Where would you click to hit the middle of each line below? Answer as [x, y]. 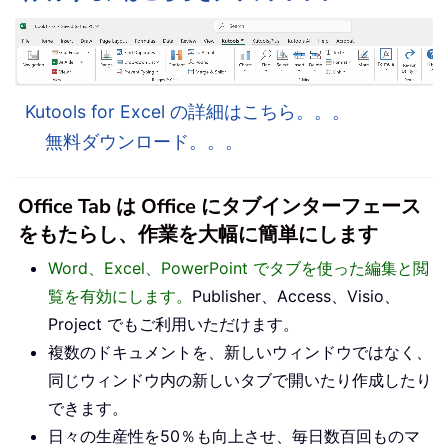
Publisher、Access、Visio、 [296, 295]
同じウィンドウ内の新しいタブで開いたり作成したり [240, 379]
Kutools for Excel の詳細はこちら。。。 [187, 111]
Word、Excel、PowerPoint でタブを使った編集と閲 [238, 267]
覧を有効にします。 [120, 295]
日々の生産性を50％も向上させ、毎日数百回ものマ [234, 435]
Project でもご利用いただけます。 [173, 323]
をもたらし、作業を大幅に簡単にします [198, 234]
